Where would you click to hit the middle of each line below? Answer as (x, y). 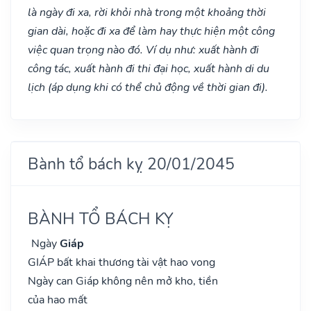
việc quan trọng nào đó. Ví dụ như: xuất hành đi (143, 50)
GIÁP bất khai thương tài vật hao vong (121, 262)
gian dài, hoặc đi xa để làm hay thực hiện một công (151, 31)
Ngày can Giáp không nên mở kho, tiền (123, 281)
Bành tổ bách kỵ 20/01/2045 (131, 163)
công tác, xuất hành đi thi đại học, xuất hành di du (149, 68)
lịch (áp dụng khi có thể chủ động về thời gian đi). (148, 87)
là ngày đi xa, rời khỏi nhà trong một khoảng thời (147, 12)
